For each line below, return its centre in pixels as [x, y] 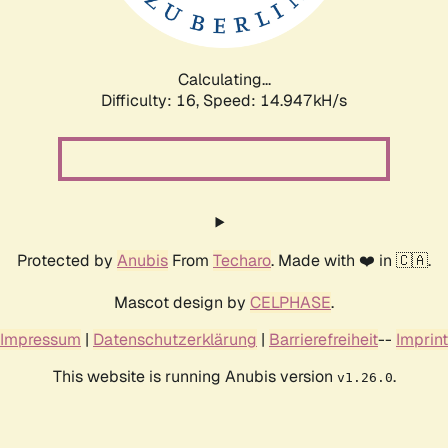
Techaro [242, 260]
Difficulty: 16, [152, 100]
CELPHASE [290, 302]
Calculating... [224, 79]
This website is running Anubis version [194, 376]
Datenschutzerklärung [175, 339]
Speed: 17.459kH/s [275, 100]
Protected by [67, 260]
